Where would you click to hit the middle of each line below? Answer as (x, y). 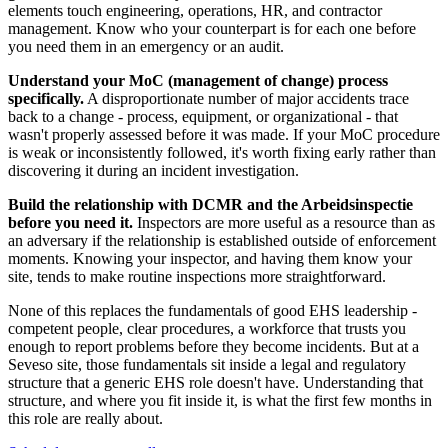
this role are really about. (85, 419)
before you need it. (70, 223)
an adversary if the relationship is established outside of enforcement (222, 241)
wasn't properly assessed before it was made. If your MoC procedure (224, 135)
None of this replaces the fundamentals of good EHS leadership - (212, 311)
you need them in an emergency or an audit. (146, 47)
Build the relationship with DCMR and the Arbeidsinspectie (210, 205)
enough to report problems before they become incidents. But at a (213, 347)
